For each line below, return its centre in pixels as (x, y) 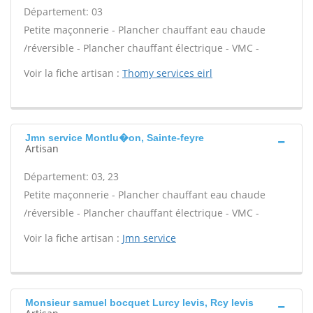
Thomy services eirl (167, 73)
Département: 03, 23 (71, 176)
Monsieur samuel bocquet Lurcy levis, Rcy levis (139, 303)
